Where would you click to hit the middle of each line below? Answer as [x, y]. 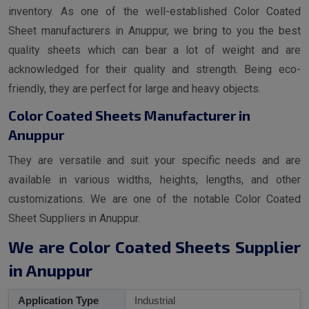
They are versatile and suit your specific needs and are [154, 161]
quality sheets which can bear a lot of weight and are [154, 50]
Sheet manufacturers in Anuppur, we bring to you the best [154, 31]
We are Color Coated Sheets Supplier [154, 247]
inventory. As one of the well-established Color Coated [154, 12]
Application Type [57, 301]
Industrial [153, 301]
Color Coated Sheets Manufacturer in [129, 116]
